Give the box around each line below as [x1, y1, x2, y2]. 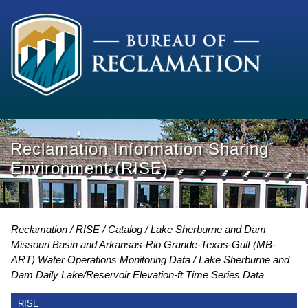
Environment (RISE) [10, 159, 168, 178]
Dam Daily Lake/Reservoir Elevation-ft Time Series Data [11, 268, 264, 280]
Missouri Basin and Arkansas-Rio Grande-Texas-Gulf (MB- [11, 238, 276, 250]
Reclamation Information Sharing [10, 140, 269, 159]
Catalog [108, 223, 142, 235]
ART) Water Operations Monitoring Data [11, 253, 190, 265]
